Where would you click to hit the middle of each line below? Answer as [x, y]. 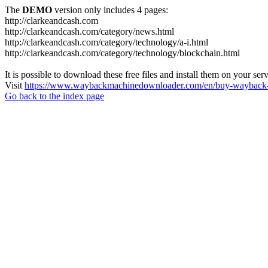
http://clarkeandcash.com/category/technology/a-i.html [106, 42]
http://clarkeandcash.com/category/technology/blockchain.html [122, 53]
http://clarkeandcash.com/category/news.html [89, 31]
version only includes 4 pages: [110, 10]
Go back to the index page [54, 96]
